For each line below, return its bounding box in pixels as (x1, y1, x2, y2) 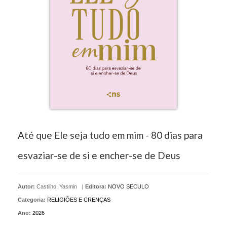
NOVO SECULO (108, 183, 149, 190)
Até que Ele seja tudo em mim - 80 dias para (18, 129, 203, 141)
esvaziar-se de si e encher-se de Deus (18, 149, 180, 162)
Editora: (85, 183, 106, 190)
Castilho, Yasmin (36, 183, 77, 190)
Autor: (18, 183, 36, 190)
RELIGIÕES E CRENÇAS (47, 197, 110, 203)
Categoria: (18, 197, 46, 203)
